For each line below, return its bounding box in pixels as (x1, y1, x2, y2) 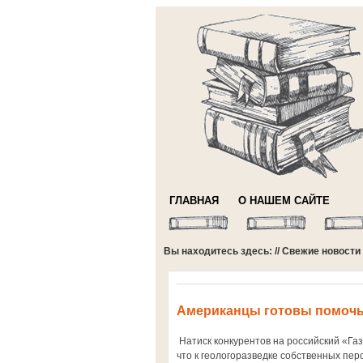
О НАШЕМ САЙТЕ (238, 194, 330, 207)
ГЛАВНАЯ (169, 194, 219, 207)
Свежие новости (282, 246, 361, 257)
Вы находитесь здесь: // (164, 246, 282, 257)
